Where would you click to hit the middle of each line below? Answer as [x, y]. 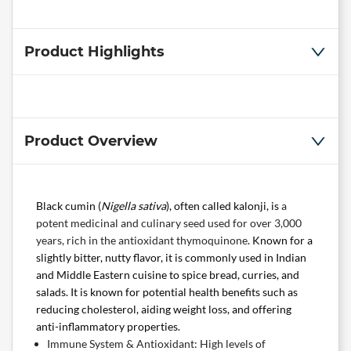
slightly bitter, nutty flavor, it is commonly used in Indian [171, 258]
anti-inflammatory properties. [109, 327]
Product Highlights [94, 52]
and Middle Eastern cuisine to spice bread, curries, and [168, 275]
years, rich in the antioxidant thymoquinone [142, 241]
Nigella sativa [134, 206]
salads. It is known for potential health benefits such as [167, 292]
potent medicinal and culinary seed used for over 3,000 [169, 223]
